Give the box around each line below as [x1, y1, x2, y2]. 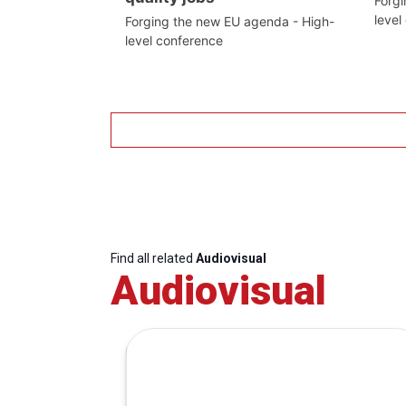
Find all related [111, 251, 196, 266]
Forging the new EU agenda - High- [125, 14, 334, 30]
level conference [125, 33, 223, 49]
